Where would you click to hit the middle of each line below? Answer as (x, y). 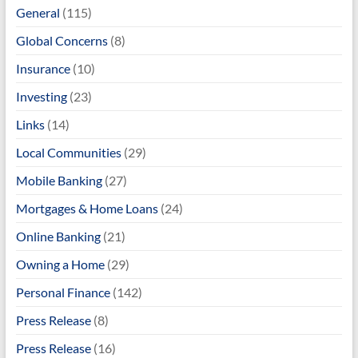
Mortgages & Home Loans (87, 208)
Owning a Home (60, 264)
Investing (41, 96)
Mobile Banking (59, 180)
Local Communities (68, 152)
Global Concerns (62, 40)
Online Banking (58, 236)
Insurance (43, 68)
